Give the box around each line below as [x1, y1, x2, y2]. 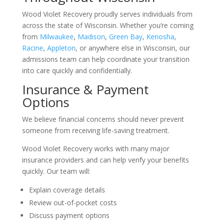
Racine [22, 43, 43, 53]
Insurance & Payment [22, 81, 149, 98]
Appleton [47, 43, 76, 53]
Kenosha [146, 32, 174, 41]
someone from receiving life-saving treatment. [22, 126, 169, 135]
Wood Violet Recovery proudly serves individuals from [22, 9, 192, 19]
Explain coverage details [28, 185, 105, 194]
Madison [77, 32, 105, 41]
